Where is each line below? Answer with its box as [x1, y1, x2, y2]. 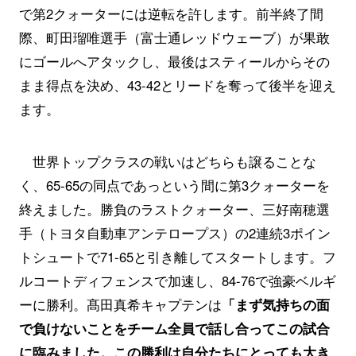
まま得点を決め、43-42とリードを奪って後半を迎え [18, 75, 336, 95]
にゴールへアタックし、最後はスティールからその [18, 52, 330, 72]
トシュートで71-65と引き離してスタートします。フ [18, 247, 336, 266]
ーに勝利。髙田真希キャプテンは [18, 295, 222, 314]
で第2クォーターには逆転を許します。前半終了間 [18, 4, 323, 24]
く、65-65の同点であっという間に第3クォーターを [18, 176, 330, 195]
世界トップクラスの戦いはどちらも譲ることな [18, 152, 316, 171]
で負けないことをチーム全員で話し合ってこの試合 [18, 319, 330, 338]
